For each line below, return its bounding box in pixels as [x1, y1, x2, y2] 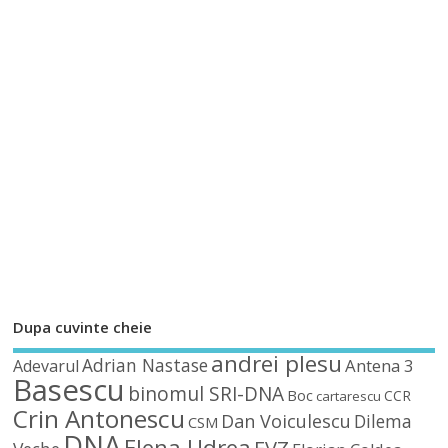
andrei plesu [211, 347, 343, 379]
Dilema [354, 408, 413, 433]
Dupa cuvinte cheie [13, 316, 153, 337]
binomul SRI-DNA [128, 380, 285, 407]
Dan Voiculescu [221, 408, 352, 433]
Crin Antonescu [13, 401, 186, 435]
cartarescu [316, 386, 382, 405]
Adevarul [13, 354, 80, 377]
